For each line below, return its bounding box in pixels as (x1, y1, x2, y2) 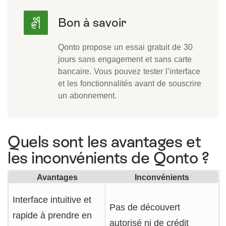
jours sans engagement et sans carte (58, 54, 192, 65)
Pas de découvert (109, 202, 180, 213)
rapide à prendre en (13, 210, 92, 221)
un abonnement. (58, 90, 117, 101)
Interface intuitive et (13, 194, 91, 205)
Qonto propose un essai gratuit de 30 (58, 42, 193, 52)
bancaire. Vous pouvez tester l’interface (58, 66, 200, 77)
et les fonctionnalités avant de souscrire (58, 78, 201, 89)
